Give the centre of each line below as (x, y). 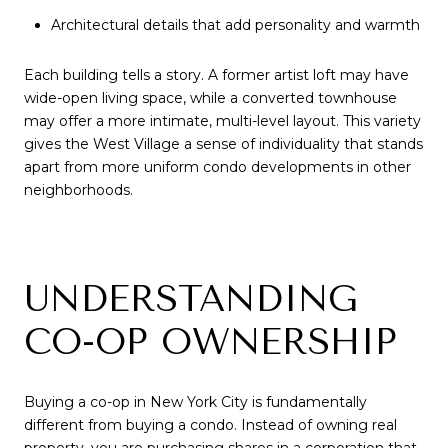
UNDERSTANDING (191, 299)
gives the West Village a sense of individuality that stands (223, 143)
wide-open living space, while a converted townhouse (210, 97)
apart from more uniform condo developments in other (217, 166)
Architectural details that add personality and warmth (235, 25)
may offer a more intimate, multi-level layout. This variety (222, 120)
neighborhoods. (78, 189)
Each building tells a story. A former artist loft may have (216, 74)
